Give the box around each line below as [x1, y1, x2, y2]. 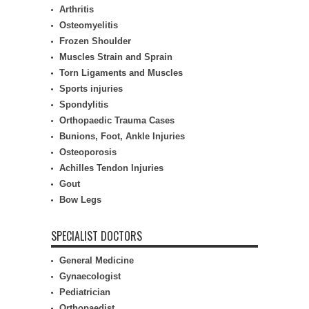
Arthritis [59, 4, 94, 14]
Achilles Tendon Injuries [59, 163, 163, 173]
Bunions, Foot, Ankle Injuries [59, 131, 185, 141]
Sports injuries [59, 83, 123, 94]
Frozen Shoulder [59, 36, 131, 46]
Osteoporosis [59, 147, 117, 157]
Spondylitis [59, 99, 108, 110]
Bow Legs [59, 195, 101, 205]
